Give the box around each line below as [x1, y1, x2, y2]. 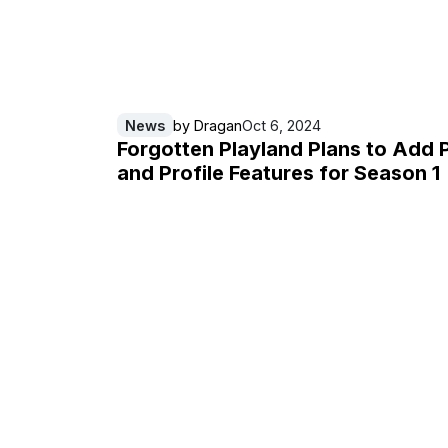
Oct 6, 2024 [242, 116, 321, 134]
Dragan [194, 116, 242, 134]
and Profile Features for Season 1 [117, 161, 440, 186]
